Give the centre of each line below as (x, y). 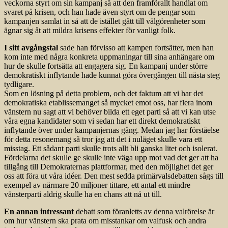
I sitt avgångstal (31, 48)
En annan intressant (39, 212)
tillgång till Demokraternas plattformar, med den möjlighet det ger (109, 167)
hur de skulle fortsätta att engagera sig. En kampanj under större (106, 66)
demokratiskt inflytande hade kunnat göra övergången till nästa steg (112, 75)
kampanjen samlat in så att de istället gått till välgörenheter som (105, 21)
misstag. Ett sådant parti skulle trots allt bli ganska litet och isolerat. (111, 149)
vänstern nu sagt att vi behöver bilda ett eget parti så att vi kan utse (110, 112)
